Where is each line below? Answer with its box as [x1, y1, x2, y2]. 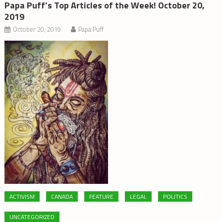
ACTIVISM [9, 191, 35, 201]
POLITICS [163, 191, 188, 201]
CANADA [51, 191, 73, 201]
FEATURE [89, 191, 114, 201]
